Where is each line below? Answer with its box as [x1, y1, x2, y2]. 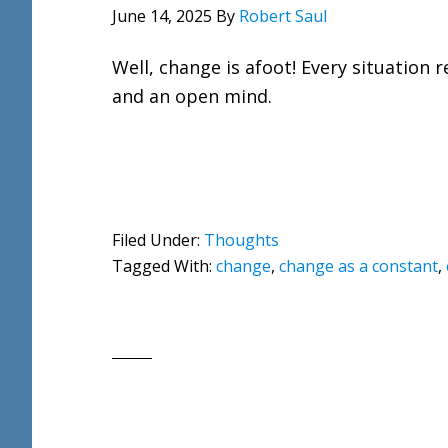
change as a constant [279, 255, 438, 277]
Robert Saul [239, 5, 327, 27]
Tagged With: [112, 255, 216, 277]
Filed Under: [112, 229, 204, 251]
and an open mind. [112, 84, 272, 108]
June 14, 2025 [112, 5, 212, 27]
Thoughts [204, 229, 279, 251]
